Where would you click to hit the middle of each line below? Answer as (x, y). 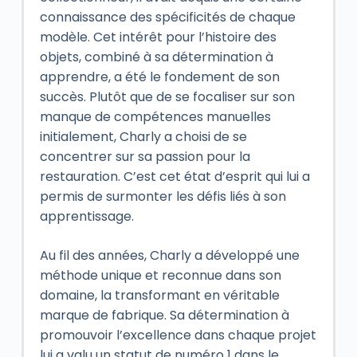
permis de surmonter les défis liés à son (163, 196)
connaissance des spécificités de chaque (167, 17)
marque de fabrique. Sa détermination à (164, 315)
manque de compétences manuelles (155, 116)
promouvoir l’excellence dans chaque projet (178, 335)
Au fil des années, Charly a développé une (169, 255)
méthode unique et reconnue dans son (160, 275)
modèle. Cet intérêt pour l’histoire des (158, 37)
